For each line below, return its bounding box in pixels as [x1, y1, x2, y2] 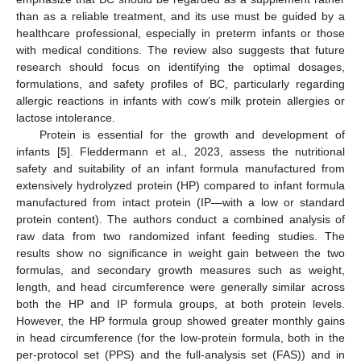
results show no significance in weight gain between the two [16, 247, 345, 260]
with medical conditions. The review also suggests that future [16, 44, 345, 57]
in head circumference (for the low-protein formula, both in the [16, 331, 345, 345]
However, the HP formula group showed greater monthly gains [16, 314, 345, 328]
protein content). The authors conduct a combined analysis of [16, 213, 345, 226]
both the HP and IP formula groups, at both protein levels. [16, 297, 345, 311]
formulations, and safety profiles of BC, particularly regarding [16, 77, 345, 91]
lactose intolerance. [16, 111, 115, 125]
